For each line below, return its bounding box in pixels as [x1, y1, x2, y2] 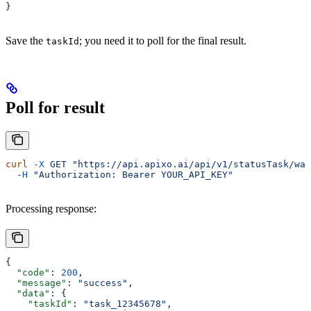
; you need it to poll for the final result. [79, 35, 246, 47]
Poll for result [6, 99, 105, 117]
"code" [6, 267, 50, 278]
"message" [6, 277, 67, 288]
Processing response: [6, 202, 96, 215]
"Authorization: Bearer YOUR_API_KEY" [28, 169, 233, 180]
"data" [6, 287, 50, 299]
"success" [78, 277, 128, 288]
